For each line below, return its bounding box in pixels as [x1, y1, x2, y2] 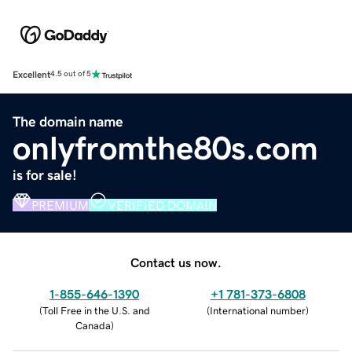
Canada [75, 320, 111, 331]
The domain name [13, 114, 123, 129]
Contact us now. [130, 255, 222, 269]
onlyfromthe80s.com [13, 131, 318, 165]
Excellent [13, 69, 50, 79]
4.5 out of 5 [50, 70, 91, 79]
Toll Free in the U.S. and [42, 305, 150, 316]
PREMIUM [31, 198, 89, 211]
